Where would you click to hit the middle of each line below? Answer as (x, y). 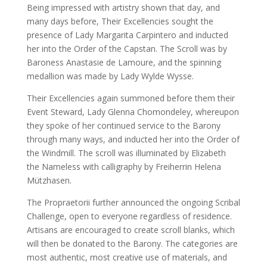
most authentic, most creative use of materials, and (127, 257)
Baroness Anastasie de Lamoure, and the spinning (124, 63)
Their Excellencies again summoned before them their (131, 98)
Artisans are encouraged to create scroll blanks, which (131, 230)
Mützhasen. (49, 181)
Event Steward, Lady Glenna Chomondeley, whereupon (133, 112)
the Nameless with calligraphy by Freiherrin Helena (124, 167)
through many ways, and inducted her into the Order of (133, 139)
